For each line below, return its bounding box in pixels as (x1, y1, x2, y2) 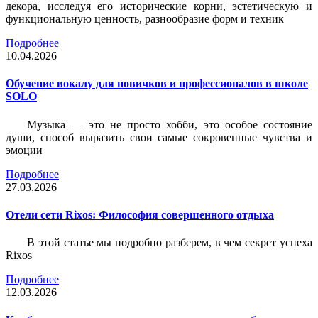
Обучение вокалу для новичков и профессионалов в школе (6, 77, 308, 90)
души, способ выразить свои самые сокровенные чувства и (6, 131, 312, 143)
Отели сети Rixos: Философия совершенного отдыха (6, 208, 274, 221)
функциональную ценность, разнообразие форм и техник (6, 12, 284, 25)
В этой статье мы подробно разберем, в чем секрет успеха (27, 236, 312, 249)
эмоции (6, 143, 43, 156)
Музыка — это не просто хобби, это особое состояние (27, 118, 312, 131)
